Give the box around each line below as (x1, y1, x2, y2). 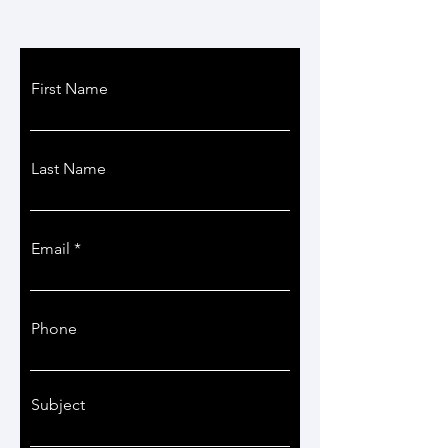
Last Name (31, 159, 106, 178)
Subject (31, 395, 85, 414)
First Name (31, 79, 108, 98)
